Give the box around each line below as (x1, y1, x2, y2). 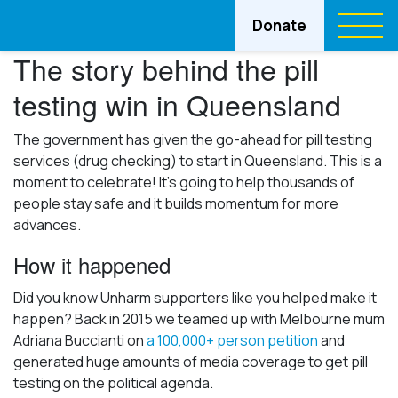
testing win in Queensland (13, 84, 341, 124)
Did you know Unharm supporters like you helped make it (13, 288, 377, 307)
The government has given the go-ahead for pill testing (13, 130, 372, 149)
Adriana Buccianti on (13, 330, 147, 350)
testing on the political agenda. (13, 373, 213, 393)
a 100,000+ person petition (147, 330, 318, 350)
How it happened (13, 249, 171, 280)
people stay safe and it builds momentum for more (13, 194, 338, 213)
